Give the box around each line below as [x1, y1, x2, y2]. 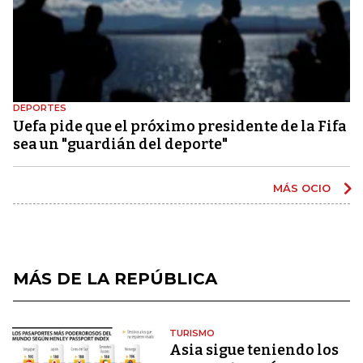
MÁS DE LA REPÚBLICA [13, 268, 217, 288]
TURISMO [169, 327, 216, 339]
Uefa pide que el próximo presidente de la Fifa [13, 117, 347, 135]
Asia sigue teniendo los [169, 340, 340, 359]
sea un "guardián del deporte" [13, 135, 228, 153]
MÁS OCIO [273, 181, 334, 194]
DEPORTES [13, 101, 66, 113]
